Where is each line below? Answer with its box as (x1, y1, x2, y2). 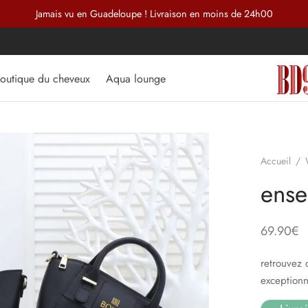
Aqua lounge (106, 70, 166, 87)
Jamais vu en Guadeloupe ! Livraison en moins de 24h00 (35, 7, 273, 21)
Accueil (261, 154, 291, 168)
